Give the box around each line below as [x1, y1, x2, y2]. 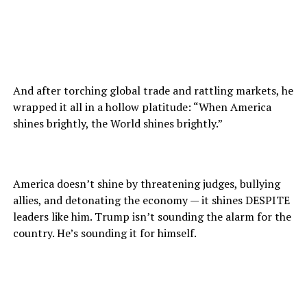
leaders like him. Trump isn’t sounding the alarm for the [12, 209, 291, 225]
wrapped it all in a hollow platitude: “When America [12, 99, 271, 115]
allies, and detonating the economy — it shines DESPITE [12, 193, 290, 208]
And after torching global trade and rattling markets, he [12, 83, 293, 99]
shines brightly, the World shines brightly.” [12, 116, 223, 132]
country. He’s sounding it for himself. [12, 225, 197, 241]
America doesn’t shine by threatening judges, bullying [12, 176, 280, 192]
